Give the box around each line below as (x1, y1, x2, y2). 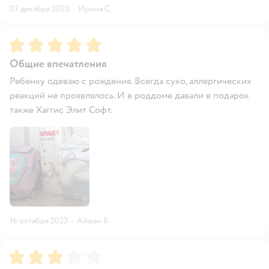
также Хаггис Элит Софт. (10, 103, 112, 116)
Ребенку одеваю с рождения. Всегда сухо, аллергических (10, 74, 252, 87)
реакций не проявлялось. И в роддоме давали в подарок (10, 89, 249, 101)
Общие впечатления (10, 56, 107, 71)
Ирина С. (78, 3, 112, 14)
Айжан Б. (77, 215, 110, 226)
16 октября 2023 (10, 215, 68, 226)
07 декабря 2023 (10, 3, 69, 14)
